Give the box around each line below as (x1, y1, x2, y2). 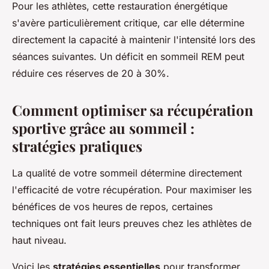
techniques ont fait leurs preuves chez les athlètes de (12, 217, 252, 229)
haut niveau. (12, 234, 67, 246)
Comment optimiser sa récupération (12, 100, 253, 119)
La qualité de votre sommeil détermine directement (12, 166, 242, 179)
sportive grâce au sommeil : (12, 118, 195, 138)
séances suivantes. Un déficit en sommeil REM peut (12, 50, 244, 62)
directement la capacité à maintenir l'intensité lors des (12, 33, 255, 46)
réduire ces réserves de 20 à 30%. (12, 67, 169, 79)
